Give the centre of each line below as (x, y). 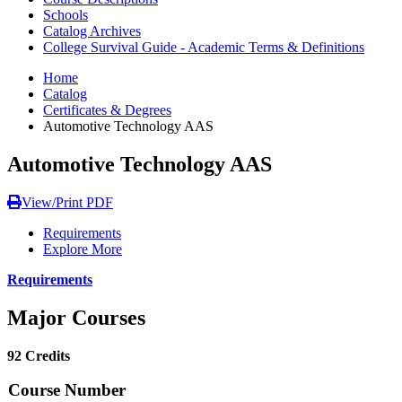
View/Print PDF (67, 202)
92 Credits (39, 355)
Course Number (67, 390)
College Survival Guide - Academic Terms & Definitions (204, 47)
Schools (66, 14)
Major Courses (76, 317)
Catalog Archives (92, 31)
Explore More (83, 249)
